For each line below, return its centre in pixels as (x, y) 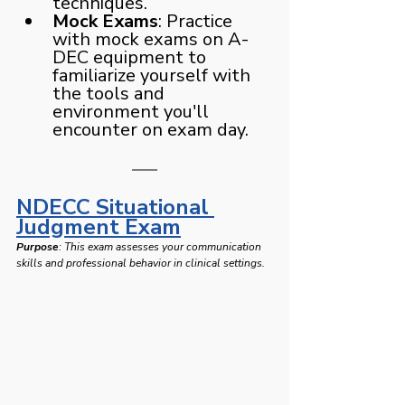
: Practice (198, 21)
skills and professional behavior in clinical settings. (142, 263)
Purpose (38, 246)
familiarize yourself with (154, 75)
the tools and (111, 93)
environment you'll (133, 111)
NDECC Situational (115, 207)
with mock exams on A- (151, 39)
